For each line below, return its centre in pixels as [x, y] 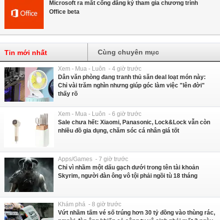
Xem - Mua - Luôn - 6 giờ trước [100, 114]
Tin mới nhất [26, 52]
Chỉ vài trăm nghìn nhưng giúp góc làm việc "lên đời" [131, 85]
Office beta [64, 12]
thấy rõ [68, 94]
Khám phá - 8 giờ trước [90, 204]
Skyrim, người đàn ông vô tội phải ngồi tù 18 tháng [128, 176]
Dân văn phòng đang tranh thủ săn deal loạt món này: [132, 77]
